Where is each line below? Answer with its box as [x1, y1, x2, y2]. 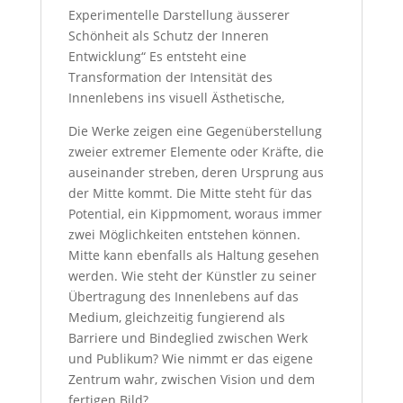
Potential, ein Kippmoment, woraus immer [67, 204, 322, 222]
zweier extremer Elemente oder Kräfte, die [67, 142, 324, 160]
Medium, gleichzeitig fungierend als [67, 308, 285, 326]
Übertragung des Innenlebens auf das [67, 287, 299, 305]
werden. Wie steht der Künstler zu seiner [67, 266, 317, 284]
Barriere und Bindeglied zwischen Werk [67, 328, 308, 346]
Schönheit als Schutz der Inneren [67, 26, 269, 44]
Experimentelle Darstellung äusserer [67, 5, 290, 23]
